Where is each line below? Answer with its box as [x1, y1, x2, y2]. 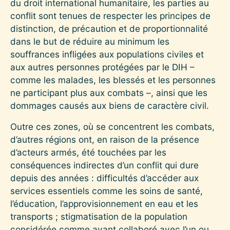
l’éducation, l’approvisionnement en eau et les [10, 198, 198, 209]
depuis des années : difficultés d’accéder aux [10, 172, 199, 183]
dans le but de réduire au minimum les [10, 35, 169, 47]
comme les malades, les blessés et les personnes [10, 74, 216, 85]
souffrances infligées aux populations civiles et [10, 48, 204, 60]
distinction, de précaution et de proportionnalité [10, 23, 208, 34]
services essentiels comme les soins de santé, [10, 185, 203, 196]
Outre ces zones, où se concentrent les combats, [10, 121, 215, 132]
